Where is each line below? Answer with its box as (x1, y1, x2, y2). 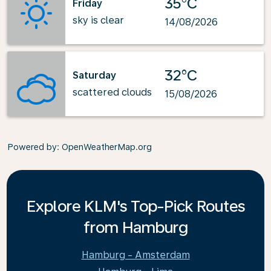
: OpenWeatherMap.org (57, 142, 152, 152)
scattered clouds (73, 86, 152, 98)
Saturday (73, 69, 116, 81)
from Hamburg (83, 218, 188, 237)
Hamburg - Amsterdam (81, 249, 190, 261)
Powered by (7, 142, 57, 152)
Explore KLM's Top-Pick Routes (26, 197, 245, 215)
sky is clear (73, 14, 124, 26)
